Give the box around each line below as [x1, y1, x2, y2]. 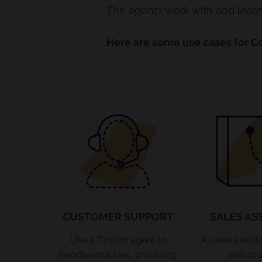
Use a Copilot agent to [70, 234, 166, 246]
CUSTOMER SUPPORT [63, 210, 174, 223]
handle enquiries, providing [60, 249, 177, 260]
